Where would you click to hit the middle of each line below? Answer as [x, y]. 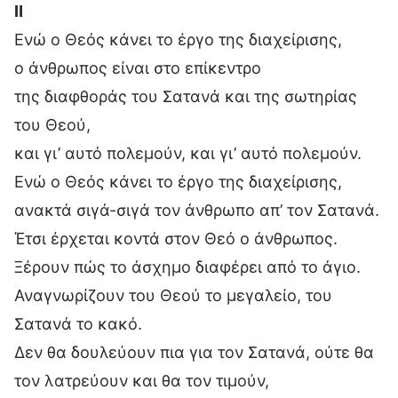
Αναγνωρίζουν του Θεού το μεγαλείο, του [173, 295]
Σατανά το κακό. [78, 323]
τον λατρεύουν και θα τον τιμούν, [142, 380]
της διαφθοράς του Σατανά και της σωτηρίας [186, 96]
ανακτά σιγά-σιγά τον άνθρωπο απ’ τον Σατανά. [197, 210]
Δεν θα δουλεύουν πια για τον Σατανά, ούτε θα [194, 352]
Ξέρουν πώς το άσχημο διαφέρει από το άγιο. [187, 267]
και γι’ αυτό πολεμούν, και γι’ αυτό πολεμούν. [188, 153]
